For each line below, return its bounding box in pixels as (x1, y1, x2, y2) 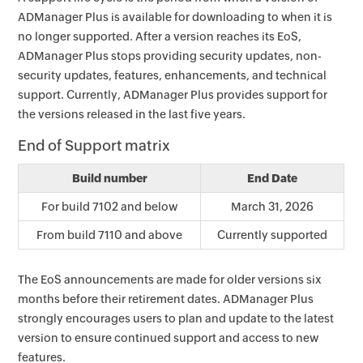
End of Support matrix (18, 137, 171, 154)
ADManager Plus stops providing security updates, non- (18, 49, 322, 62)
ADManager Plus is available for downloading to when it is (18, 11, 333, 23)
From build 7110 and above (36, 228, 183, 241)
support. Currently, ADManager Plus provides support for (18, 88, 328, 101)
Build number (71, 172, 147, 185)
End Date (247, 172, 298, 185)
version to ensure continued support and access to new (18, 331, 319, 344)
